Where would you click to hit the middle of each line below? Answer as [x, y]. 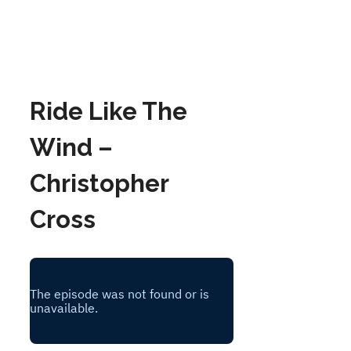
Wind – [71, 148]
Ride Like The [109, 112]
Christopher [99, 184]
